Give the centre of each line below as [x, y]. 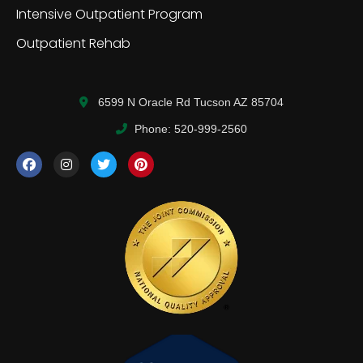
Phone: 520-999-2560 [190, 128]
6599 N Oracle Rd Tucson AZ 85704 [190, 102]
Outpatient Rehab [73, 43]
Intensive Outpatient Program [109, 14]
